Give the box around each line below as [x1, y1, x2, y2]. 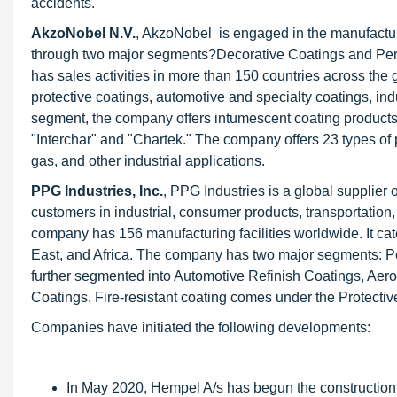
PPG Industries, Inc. [31, 183, 163, 198]
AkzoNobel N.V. [31, 26, 136, 41]
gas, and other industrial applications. [31, 153, 265, 168]
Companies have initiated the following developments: [31, 320, 370, 335]
